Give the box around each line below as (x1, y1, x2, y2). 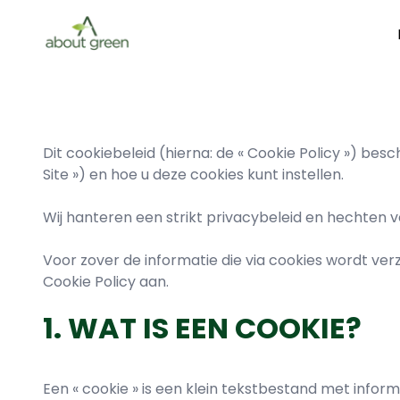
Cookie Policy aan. (43, 271, 169, 292)
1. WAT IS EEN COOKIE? (43, 308, 362, 348)
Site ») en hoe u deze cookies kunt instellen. (43, 164, 344, 185)
